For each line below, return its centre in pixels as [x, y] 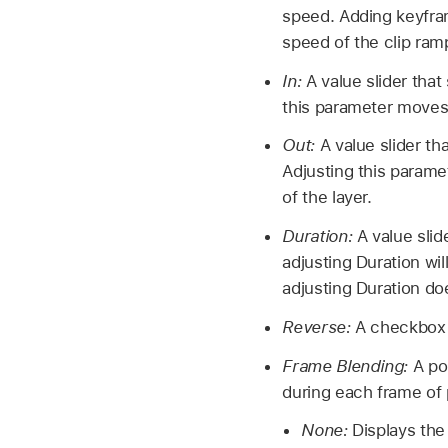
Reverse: [316, 326]
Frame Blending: [345, 365]
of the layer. [327, 197]
